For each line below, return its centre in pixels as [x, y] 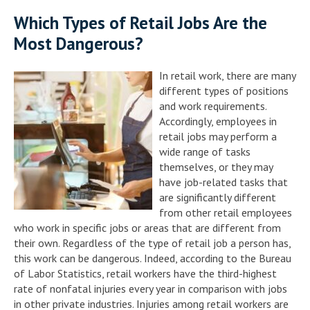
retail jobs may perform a [218, 136]
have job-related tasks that [224, 182]
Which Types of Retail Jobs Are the [140, 22]
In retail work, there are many [227, 75]
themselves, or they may [216, 166]
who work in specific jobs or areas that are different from [147, 227]
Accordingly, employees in [218, 121]
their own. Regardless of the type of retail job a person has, [152, 243]
